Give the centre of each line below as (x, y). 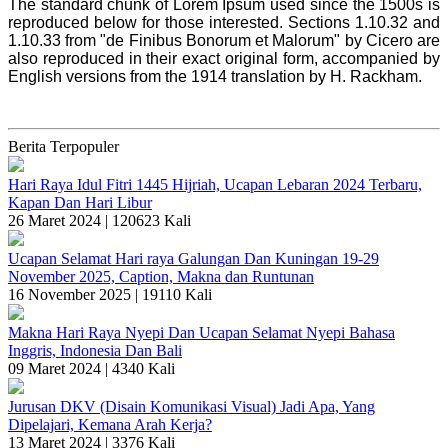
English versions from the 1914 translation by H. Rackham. (215, 76)
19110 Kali (177, 294)
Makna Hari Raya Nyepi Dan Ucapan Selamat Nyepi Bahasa (201, 332)
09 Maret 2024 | (60, 368)
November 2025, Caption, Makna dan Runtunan (161, 276)
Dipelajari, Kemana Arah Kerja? (110, 424)
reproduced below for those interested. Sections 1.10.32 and (224, 22)
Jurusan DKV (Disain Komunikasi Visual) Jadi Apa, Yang (191, 406)
